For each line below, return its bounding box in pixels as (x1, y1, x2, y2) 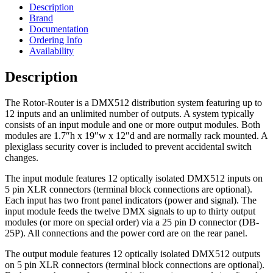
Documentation (29, 24, 88, 35)
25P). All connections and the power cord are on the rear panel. (5, 228, 247, 239)
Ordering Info (29, 35, 82, 46)
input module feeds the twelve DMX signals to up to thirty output (5, 206, 255, 217)
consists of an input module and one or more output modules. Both (5, 119, 260, 130)
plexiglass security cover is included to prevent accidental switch (5, 141, 252, 152)
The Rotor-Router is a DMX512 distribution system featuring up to (5, 97, 262, 108)
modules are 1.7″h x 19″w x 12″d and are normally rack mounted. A (5, 130, 268, 141)
